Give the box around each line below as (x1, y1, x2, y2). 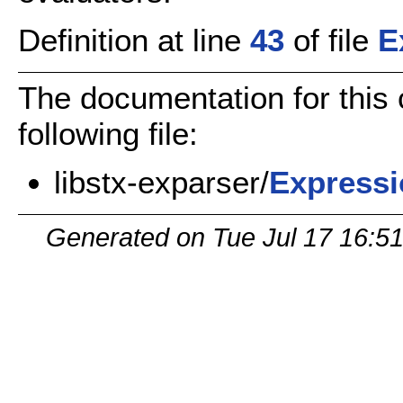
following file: (18, 115, 198, 151)
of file (284, 22, 378, 58)
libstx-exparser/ (54, 165, 269, 201)
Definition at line (18, 22, 250, 58)
